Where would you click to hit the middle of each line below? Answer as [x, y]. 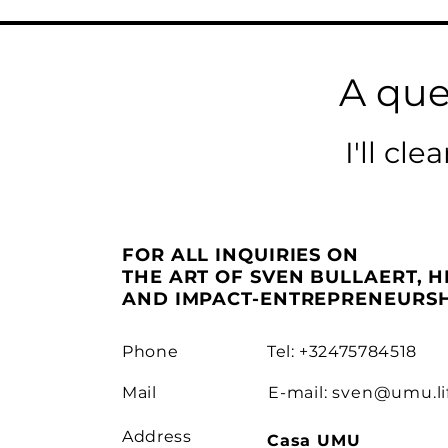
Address [157, 436]
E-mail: [300, 392]
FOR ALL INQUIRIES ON [240, 254]
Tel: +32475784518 [342, 351]
